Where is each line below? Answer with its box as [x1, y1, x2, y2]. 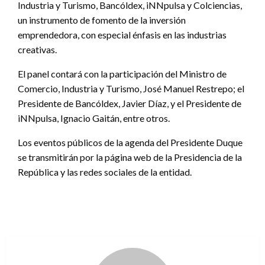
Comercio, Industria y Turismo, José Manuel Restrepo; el [18, 83, 244, 95]
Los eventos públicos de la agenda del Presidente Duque [18, 137, 243, 148]
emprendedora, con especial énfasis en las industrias [18, 29, 227, 41]
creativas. [18, 44, 57, 56]
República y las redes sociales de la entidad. [18, 166, 192, 178]
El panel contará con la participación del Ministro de [18, 68, 227, 80]
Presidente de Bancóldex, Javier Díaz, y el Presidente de [18, 98, 241, 109]
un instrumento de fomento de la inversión [18, 14, 186, 26]
